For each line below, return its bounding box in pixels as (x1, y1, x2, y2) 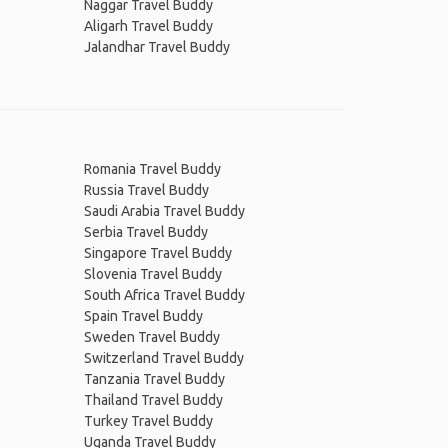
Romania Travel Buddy (83, 161, 221, 177)
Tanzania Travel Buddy (83, 371, 225, 387)
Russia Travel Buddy (83, 182, 209, 198)
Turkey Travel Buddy (83, 413, 213, 429)
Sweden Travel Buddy (83, 329, 220, 345)
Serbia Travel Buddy (83, 224, 208, 240)
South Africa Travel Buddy (83, 287, 245, 303)
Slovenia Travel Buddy (83, 266, 222, 282)
